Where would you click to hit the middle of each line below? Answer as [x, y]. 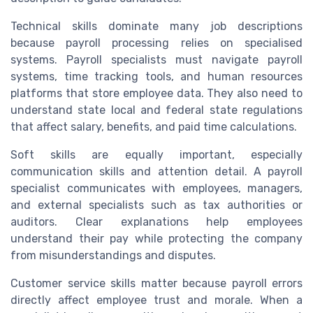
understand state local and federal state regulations [156, 110]
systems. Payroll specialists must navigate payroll [156, 59]
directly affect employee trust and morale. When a [156, 300]
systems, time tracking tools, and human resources [156, 76]
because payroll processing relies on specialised [156, 43]
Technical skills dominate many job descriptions [156, 26]
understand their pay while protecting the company [156, 238]
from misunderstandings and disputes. [113, 255]
